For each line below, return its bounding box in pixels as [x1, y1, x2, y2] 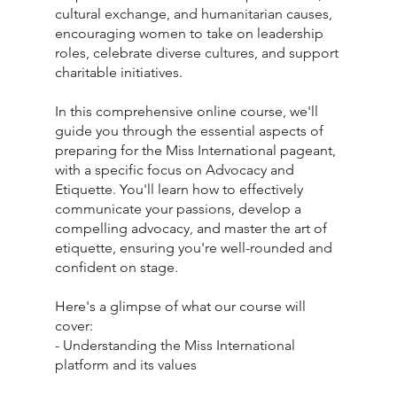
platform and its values [55, 356, 198, 374]
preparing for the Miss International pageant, [55, 142, 337, 160]
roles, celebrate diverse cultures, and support [55, 44, 339, 62]
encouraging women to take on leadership [55, 25, 324, 43]
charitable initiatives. [55, 64, 183, 82]
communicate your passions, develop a [55, 200, 302, 218]
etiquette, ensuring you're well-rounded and [55, 239, 333, 257]
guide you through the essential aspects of [55, 122, 324, 140]
